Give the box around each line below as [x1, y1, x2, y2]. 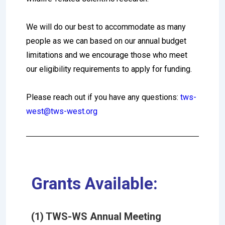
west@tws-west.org [26, 106, 97, 116]
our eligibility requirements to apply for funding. [26, 64, 192, 74]
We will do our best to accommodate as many [26, 22, 186, 32]
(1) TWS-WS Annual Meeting [31, 210, 161, 222]
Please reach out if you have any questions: [26, 92, 178, 102]
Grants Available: [31, 173, 158, 193]
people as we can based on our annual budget [26, 36, 186, 46]
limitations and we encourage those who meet [26, 50, 187, 60]
